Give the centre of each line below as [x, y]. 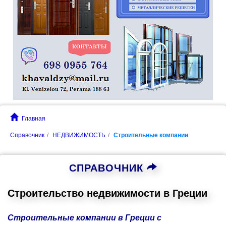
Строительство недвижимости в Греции [107, 193]
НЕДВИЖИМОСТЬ [79, 135]
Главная [34, 119]
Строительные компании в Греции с [84, 218]
